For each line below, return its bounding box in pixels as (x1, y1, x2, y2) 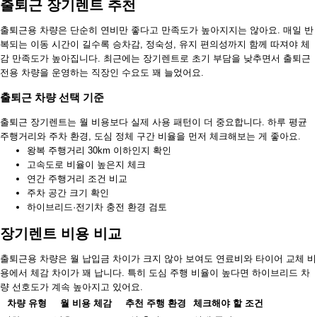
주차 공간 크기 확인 (27, 188, 109, 199)
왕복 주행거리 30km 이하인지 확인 (27, 145, 171, 156)
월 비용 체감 (59, 297, 112, 309)
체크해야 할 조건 (193, 297, 263, 309)
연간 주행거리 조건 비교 (27, 173, 127, 185)
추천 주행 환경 (125, 297, 186, 309)
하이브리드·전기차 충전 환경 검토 (27, 202, 167, 213)
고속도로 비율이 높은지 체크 (27, 159, 146, 171)
